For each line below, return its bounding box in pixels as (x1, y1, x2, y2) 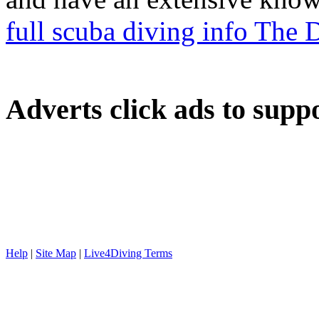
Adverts (6, 93, 110, 125)
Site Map (36, 247, 76, 260)
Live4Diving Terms (84, 247, 172, 260)
